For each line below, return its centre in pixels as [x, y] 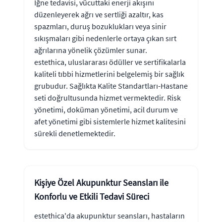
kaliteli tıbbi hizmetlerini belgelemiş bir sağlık [109, 74]
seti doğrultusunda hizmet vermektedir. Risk [108, 97]
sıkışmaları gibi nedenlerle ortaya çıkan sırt [105, 38]
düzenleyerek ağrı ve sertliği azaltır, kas [99, 14]
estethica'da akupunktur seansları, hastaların [110, 215]
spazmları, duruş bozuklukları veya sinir [100, 26]
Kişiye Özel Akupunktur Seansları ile [101, 182]
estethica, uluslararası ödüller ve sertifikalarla [110, 62]
